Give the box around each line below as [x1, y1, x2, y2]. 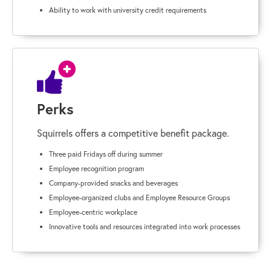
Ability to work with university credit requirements [49, 5, 206, 15]
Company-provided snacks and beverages [49, 178, 178, 188]
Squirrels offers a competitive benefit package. [37, 126, 229, 139]
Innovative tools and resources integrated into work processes [49, 221, 240, 231]
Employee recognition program [49, 163, 144, 173]
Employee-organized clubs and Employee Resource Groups [49, 192, 230, 202]
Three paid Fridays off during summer [49, 149, 163, 158]
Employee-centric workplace [49, 207, 137, 217]
